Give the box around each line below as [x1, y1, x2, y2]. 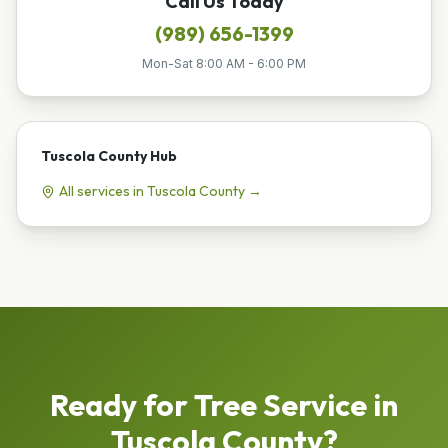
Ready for [50, 385, 194, 424]
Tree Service [194, 385, 367, 424]
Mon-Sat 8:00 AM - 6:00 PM [142, 55, 306, 71]
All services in [59, 181, 147, 200]
